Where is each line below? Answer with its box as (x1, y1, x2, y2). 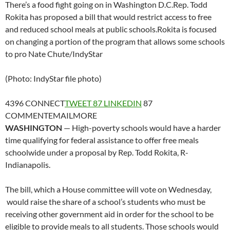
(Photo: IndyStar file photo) (5, 73, 102, 83)
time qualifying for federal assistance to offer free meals (5, 135, 199, 145)
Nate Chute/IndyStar (28, 49, 103, 59)
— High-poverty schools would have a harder (62, 123, 221, 132)
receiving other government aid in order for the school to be (5, 209, 214, 219)
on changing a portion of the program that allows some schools (5, 36, 225, 46)
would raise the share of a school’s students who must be (5, 197, 205, 206)
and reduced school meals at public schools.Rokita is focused (5, 24, 217, 34)
